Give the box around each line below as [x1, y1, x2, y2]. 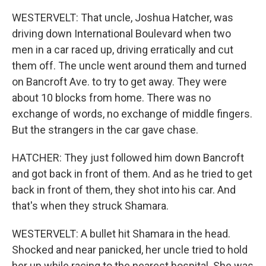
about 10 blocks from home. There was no [12, 91, 211, 104]
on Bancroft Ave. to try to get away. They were [12, 75, 227, 88]
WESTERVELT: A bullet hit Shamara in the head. [12, 227, 230, 240]
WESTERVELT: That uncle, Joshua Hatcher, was [12, 11, 233, 24]
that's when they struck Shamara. [12, 199, 169, 212]
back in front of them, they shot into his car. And [12, 183, 236, 196]
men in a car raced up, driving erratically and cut [12, 43, 233, 56]
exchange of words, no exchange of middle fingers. [12, 107, 252, 120]
